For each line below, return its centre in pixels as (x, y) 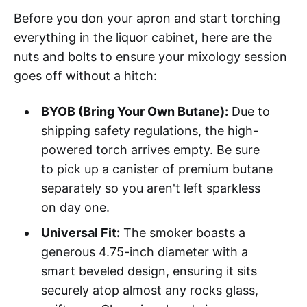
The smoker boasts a (182, 232)
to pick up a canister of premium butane (157, 169)
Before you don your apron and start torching (147, 18)
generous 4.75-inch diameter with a (144, 251)
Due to (249, 111)
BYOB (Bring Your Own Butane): (134, 111)
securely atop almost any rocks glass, (149, 290)
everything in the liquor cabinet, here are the (143, 37)
